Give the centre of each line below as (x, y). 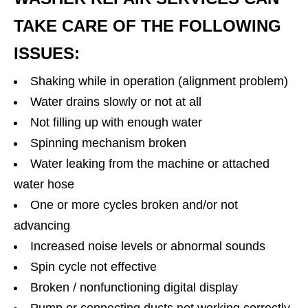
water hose (44, 185)
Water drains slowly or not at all (116, 102)
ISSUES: (47, 54)
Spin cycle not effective (93, 267)
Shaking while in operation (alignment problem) (159, 81)
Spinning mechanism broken (108, 143)
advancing (42, 226)
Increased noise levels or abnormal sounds (148, 246)
